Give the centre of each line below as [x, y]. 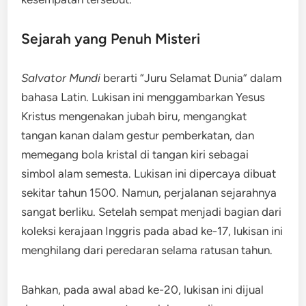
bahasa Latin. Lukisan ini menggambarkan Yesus [143, 97]
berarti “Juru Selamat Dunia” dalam [191, 78]
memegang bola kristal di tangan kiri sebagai [135, 154]
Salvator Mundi [61, 78]
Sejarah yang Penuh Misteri [111, 39]
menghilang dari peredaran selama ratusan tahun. [147, 250]
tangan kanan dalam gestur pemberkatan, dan [138, 135]
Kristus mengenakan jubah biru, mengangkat [134, 116]
